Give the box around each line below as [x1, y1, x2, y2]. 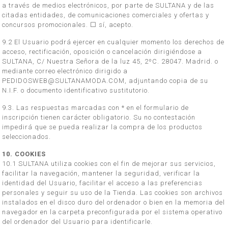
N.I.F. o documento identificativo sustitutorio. [2, 87, 150, 94]
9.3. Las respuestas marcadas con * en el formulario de [2, 104, 189, 111]
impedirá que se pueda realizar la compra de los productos [2, 123, 203, 131]
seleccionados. [2, 133, 51, 140]
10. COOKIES [2, 150, 46, 158]
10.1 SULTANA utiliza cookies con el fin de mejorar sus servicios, [2, 160, 216, 167]
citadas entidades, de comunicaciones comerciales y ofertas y [2, 11, 210, 19]
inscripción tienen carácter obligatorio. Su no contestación [2, 113, 196, 121]
